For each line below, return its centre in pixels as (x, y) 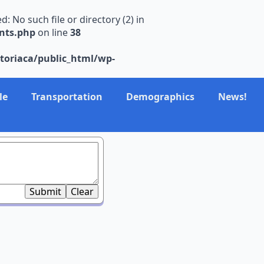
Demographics (160, 97)
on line (53, 32)
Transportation (67, 97)
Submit (45, 192)
